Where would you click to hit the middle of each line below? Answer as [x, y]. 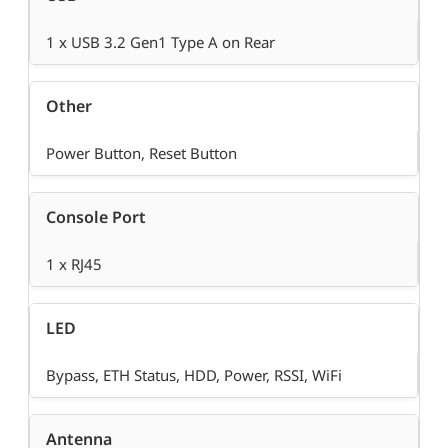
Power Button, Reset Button [141, 153]
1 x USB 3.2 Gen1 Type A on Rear [160, 42]
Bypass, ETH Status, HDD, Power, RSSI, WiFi [194, 375]
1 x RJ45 [74, 264]
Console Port [96, 217]
